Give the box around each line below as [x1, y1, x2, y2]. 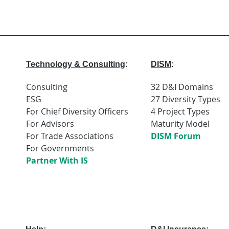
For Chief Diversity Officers [26, 106, 128, 117]
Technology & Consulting [26, 60, 125, 68]
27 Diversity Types [151, 94, 220, 105]
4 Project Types [151, 106, 210, 117]
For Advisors [26, 118, 74, 129]
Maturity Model [151, 118, 210, 129]
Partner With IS [26, 155, 88, 166]
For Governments [26, 143, 94, 154]
